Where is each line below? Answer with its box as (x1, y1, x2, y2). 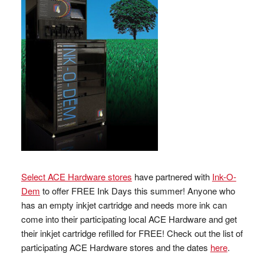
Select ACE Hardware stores (21, 170, 132, 183)
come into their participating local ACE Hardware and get (21, 213, 237, 225)
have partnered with (131, 170, 212, 183)
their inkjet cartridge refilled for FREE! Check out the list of (21, 227, 243, 239)
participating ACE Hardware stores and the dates (21, 241, 210, 253)
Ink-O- (212, 170, 236, 183)
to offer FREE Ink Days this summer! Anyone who (39, 184, 235, 197)
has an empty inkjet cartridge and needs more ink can (21, 199, 227, 211)
